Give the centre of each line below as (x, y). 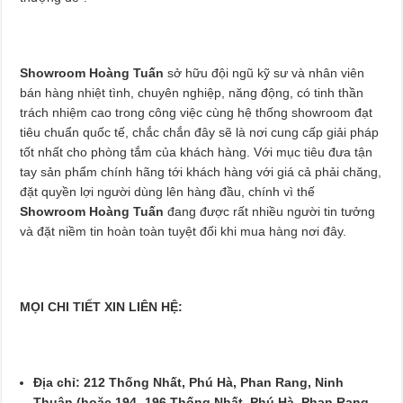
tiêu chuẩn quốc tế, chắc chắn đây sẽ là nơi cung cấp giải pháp (200, 132)
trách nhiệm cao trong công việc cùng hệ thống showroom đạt (197, 112)
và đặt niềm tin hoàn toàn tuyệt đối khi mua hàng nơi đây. (184, 231)
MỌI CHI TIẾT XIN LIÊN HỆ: (102, 306)
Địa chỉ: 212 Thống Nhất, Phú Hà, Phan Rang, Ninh (189, 382)
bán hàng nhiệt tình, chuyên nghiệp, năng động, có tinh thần (192, 92)
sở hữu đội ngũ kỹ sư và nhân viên (266, 72)
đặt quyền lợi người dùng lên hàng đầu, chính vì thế (168, 191)
